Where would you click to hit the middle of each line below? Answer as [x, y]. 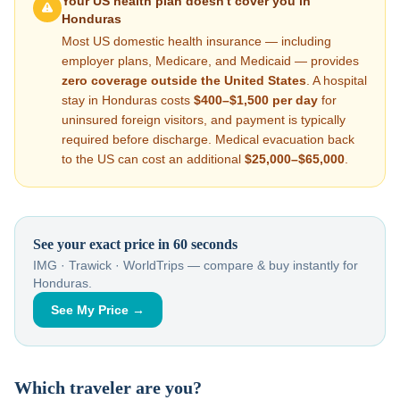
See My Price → [98, 310]
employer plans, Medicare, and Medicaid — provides [210, 61]
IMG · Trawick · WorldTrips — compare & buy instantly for [196, 265]
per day [293, 100]
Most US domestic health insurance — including [196, 41]
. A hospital [337, 80]
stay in [82, 100]
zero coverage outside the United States [184, 80]
